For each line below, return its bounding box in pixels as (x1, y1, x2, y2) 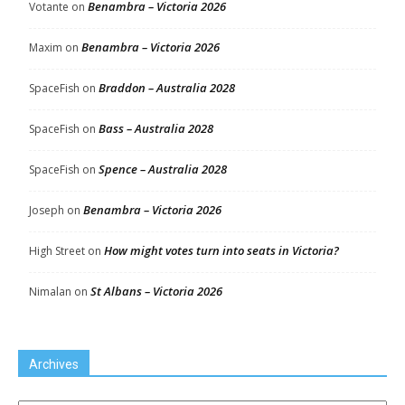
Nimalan (29, 284, 71, 300)
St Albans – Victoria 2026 (90, 283, 222, 300)
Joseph (29, 202, 64, 219)
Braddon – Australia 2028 (99, 80, 235, 97)
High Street (29, 243, 85, 259)
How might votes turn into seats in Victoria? (104, 242, 339, 259)
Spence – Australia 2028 (99, 161, 227, 178)
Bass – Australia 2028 (99, 120, 213, 137)
